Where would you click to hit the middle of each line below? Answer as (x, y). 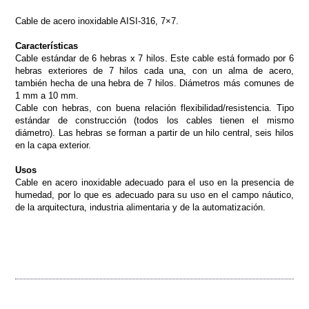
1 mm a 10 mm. (47, 96)
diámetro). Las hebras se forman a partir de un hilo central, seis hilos (154, 133)
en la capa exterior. (53, 145)
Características (47, 46)
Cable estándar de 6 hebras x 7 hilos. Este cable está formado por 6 (154, 58)
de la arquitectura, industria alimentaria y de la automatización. (141, 207)
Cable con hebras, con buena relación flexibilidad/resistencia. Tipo (154, 108)
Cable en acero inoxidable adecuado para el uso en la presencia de (154, 182)
